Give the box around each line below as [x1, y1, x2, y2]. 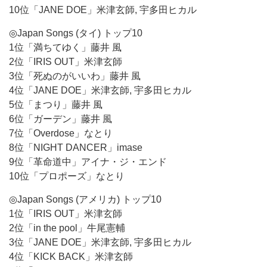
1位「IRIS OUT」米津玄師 [9, 209, 122, 219]
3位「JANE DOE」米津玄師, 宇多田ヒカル [9, 237, 191, 247]
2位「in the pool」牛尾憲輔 [9, 223, 125, 233]
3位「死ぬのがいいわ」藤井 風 [9, 71, 141, 81]
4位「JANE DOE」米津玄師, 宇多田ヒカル [9, 85, 191, 95]
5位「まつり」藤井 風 [9, 100, 103, 110]
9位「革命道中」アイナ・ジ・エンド [9, 157, 167, 167]
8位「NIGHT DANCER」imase [9, 142, 142, 153]
